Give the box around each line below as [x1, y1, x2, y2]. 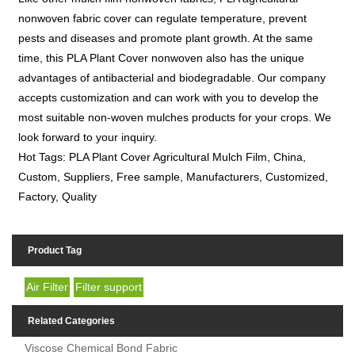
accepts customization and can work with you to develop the [18, 90, 319, 104]
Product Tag [28, 244, 82, 256]
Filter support [75, 280, 142, 293]
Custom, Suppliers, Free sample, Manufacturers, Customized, [18, 170, 329, 183]
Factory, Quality [18, 189, 97, 203]
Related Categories [28, 315, 115, 326]
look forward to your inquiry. [18, 130, 158, 143]
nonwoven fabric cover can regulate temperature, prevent [18, 11, 307, 25]
